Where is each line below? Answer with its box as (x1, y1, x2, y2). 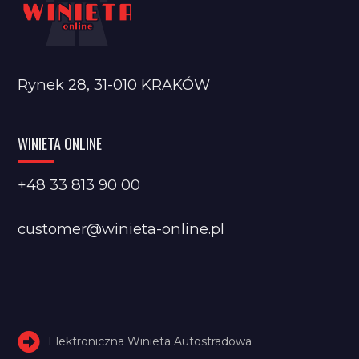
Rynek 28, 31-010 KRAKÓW (18, 75, 211, 94)
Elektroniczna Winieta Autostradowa (48, 333, 252, 349)
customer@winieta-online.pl (18, 219, 225, 238)
